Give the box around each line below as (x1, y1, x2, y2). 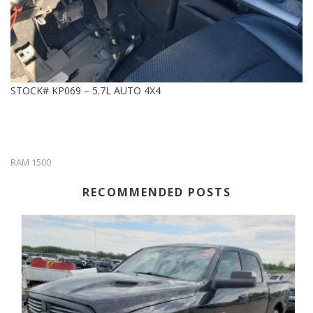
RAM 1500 (10, 155, 51, 168)
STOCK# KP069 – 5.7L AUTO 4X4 (10, 83, 161, 97)
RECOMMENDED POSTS (82, 184, 231, 200)
